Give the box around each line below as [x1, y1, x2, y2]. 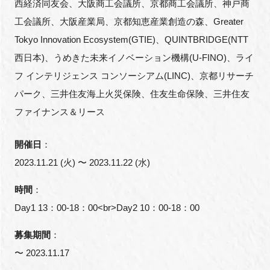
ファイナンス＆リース [14, 107, 105, 118]
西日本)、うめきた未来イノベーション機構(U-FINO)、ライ [14, 52, 254, 63]
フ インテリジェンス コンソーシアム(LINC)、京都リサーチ [14, 71, 254, 81]
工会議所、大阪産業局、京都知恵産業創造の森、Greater [14, 16, 243, 27]
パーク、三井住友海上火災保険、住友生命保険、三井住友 [14, 89, 250, 99]
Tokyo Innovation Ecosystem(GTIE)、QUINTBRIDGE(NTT [14, 34, 248, 45]
